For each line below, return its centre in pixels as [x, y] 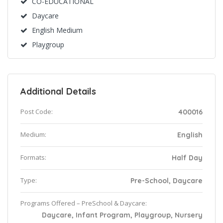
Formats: [33, 157]
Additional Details [58, 91]
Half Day [187, 158]
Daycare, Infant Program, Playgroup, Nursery [122, 215]
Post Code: [37, 111]
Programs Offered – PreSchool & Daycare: [84, 203]
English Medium [57, 30]
